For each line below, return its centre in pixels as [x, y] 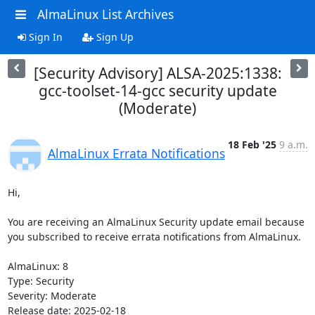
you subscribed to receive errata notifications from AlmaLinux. [154, 236]
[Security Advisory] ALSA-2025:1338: [157, 73]
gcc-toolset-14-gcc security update [157, 90]
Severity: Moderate [52, 295]
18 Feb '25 [252, 144]
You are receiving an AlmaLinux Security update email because [156, 221]
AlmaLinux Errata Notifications [136, 153]
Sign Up [113, 37]
